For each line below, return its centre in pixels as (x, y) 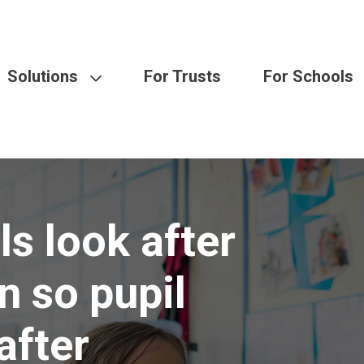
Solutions (43, 76)
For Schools (308, 76)
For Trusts (182, 76)
